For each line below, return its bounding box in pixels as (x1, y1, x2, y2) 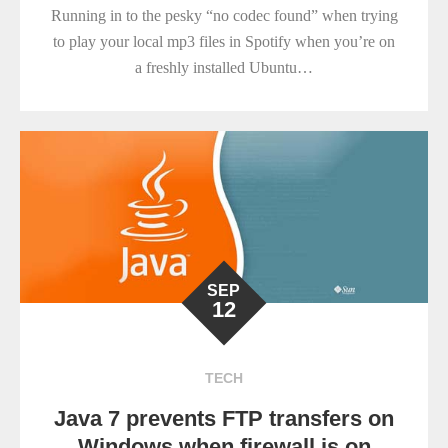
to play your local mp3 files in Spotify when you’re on (53, 33, 395, 51)
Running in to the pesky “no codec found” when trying (50, 7, 398, 25)
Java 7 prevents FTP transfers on (54, 406, 394, 432)
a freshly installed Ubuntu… (135, 59, 313, 77)
